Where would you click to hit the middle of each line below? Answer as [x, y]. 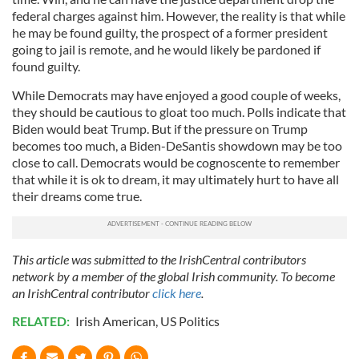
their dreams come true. [77, 196]
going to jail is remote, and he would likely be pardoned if [166, 50]
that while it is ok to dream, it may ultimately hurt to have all [175, 179]
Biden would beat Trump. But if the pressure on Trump [160, 129]
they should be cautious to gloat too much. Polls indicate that [179, 112]
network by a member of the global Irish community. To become [173, 276]
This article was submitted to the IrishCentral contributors [159, 260]
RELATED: [42, 321]
